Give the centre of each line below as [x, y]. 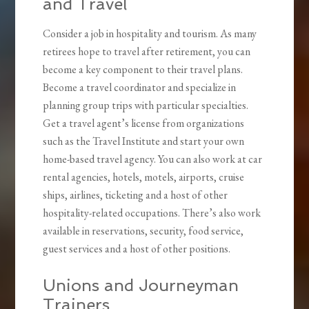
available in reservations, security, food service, [143, 231]
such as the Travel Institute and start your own [144, 141]
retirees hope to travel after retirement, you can [147, 52]
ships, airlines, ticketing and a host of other [136, 195]
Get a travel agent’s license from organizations [144, 123]
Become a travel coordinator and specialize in [140, 88]
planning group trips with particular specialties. [146, 106]
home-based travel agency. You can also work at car [153, 159]
